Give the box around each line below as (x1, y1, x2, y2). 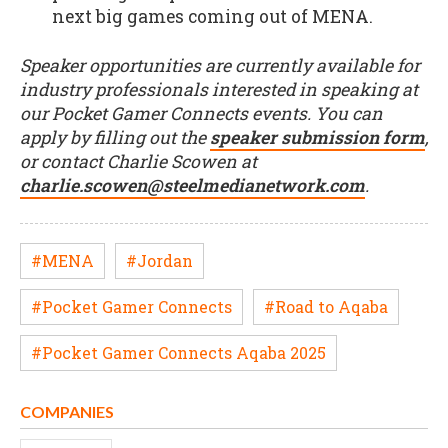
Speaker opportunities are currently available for (20, 53, 420, 77)
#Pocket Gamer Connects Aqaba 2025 (31, 341, 326, 363)
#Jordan (126, 249, 193, 271)
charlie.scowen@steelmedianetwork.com (20, 173, 365, 197)
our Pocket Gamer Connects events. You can (20, 101, 383, 125)
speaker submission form (210, 125, 425, 149)
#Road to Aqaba (264, 295, 388, 317)
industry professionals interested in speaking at (20, 77, 418, 101)
